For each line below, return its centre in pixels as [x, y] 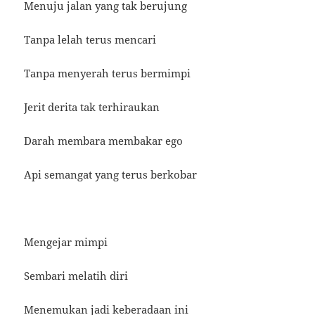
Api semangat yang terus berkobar [111, 175]
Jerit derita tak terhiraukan [92, 107]
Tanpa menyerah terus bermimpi [108, 73]
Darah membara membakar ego [104, 141]
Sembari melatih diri [76, 276]
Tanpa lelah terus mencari [90, 40]
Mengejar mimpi [66, 242]
